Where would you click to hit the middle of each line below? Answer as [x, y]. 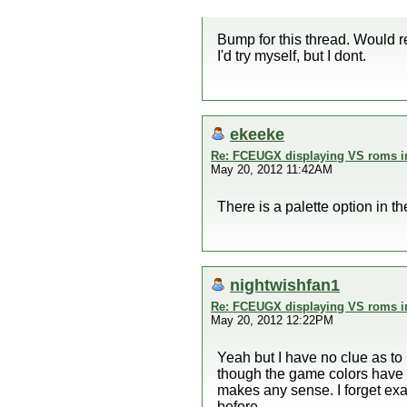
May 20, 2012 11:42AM [272, 169]
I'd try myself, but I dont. [292, 56]
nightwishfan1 [285, 285]
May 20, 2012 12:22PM [272, 320]
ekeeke [257, 134]
